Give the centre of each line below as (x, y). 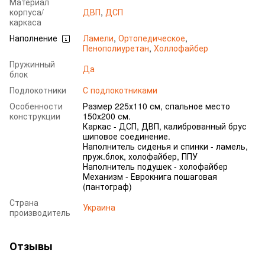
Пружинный (32, 64)
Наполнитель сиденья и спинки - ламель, (165, 146)
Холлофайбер (181, 48)
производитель (40, 212)
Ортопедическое (152, 38)
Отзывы (31, 246)
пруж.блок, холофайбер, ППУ (140, 156)
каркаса (25, 22)
